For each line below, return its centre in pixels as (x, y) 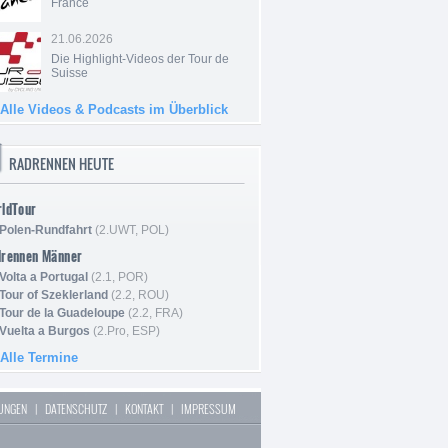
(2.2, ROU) (138, 295)
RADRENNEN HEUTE (61, 164)
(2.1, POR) (118, 277)
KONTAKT (144, 409)
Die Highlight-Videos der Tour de (140, 59)
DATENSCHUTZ (76, 409)
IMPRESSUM (208, 409)
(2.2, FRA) (154, 313)
